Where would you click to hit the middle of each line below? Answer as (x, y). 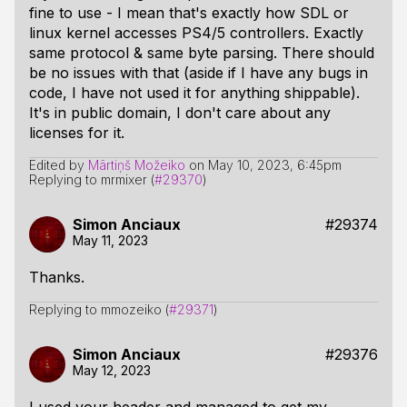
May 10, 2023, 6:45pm (275, 165)
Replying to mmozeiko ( (99, 309)
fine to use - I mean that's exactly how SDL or (189, 13)
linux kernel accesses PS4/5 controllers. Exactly (196, 33)
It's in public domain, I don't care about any (180, 113)
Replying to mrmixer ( (92, 179)
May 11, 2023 (110, 240)
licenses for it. (77, 133)
